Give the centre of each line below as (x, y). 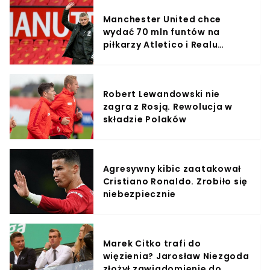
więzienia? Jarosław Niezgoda (176, 256)
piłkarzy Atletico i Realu (160, 44)
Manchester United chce (162, 19)
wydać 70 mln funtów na (162, 32)
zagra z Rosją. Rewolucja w (168, 106)
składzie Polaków (145, 119)
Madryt (121, 57)
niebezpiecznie (140, 194)
